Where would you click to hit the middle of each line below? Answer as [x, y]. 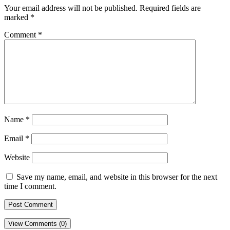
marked [17, 17]
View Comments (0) [37, 223]
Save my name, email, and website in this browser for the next [117, 177]
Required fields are [170, 8]
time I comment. [30, 186]
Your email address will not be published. [71, 8]
